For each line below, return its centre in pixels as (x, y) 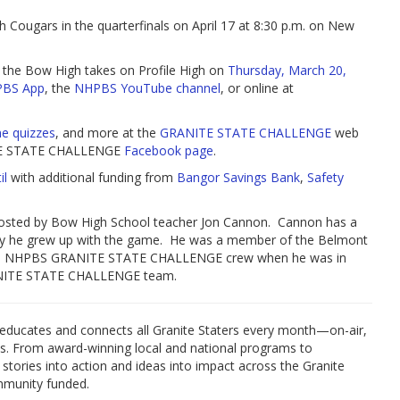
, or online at (257, 87)
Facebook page (169, 150)
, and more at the (108, 132)
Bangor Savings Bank (238, 177)
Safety (325, 177)
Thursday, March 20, (287, 70)
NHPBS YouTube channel (147, 87)
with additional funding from (92, 177)
